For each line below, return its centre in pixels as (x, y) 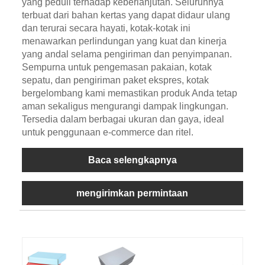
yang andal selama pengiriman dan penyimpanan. (127, 54)
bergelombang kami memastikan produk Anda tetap (129, 93)
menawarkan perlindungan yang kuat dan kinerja (124, 41)
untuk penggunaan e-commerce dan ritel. (107, 132)
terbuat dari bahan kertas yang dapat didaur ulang (126, 15)
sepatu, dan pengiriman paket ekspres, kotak (115, 80)
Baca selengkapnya (132, 160)
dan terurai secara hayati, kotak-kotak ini (106, 28)
